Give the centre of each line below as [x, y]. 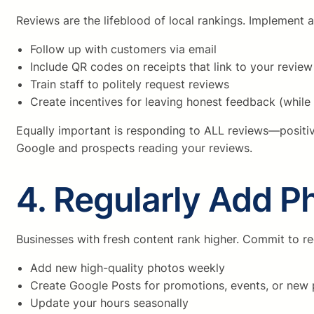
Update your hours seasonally [109, 303]
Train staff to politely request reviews [130, 84]
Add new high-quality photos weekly [128, 268]
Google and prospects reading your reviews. [134, 148]
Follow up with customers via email [123, 49]
